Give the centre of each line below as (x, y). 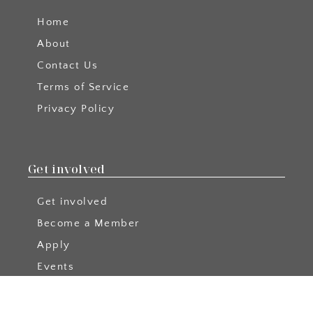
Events (56, 266)
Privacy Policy (76, 108)
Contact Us (67, 65)
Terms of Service (83, 87)
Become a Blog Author (98, 288)
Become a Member (88, 223)
